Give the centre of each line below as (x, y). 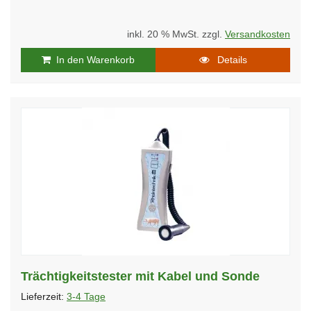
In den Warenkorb (93, 59)
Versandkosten (258, 34)
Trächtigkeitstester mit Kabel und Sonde (140, 276)
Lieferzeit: (44, 296)
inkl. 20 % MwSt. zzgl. (176, 34)
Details (228, 59)
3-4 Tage (86, 296)
